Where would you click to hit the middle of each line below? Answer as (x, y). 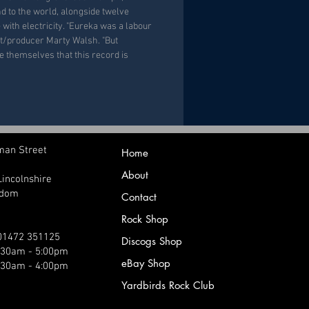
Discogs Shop (152, 241)
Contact (139, 197)
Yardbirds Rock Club (168, 285)
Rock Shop (145, 219)
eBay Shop (146, 263)
